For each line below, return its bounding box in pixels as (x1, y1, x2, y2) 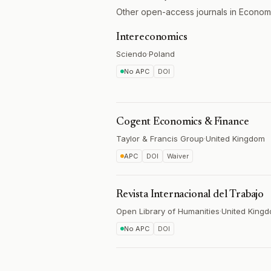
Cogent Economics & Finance (116, 117, 249, 128)
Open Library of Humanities (116, 206, 220, 216)
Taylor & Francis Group (116, 134, 204, 143)
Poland (149, 49, 175, 59)
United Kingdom (206, 134, 265, 143)
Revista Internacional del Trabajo (116, 189, 264, 200)
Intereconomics (116, 32, 188, 43)
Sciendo (116, 49, 147, 59)
